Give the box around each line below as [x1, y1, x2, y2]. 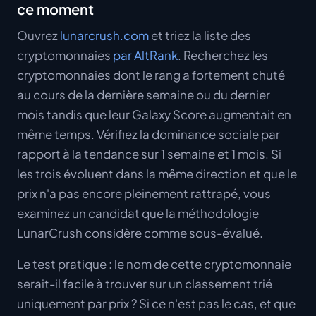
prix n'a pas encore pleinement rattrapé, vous [17, 186, 271, 202]
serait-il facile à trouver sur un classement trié [17, 276, 272, 292]
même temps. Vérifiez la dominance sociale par [17, 126, 280, 142]
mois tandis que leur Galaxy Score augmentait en [17, 107, 291, 123]
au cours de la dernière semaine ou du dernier [17, 87, 270, 103]
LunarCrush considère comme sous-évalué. [17, 225, 263, 241]
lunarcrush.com [60, 28, 149, 44]
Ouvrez [17, 28, 60, 44]
